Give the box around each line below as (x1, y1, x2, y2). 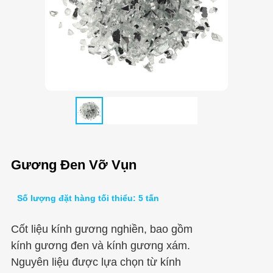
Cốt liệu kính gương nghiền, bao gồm (10, 222, 193, 235)
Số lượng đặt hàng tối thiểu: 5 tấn (16, 193, 159, 203)
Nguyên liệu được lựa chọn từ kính (10, 255, 181, 268)
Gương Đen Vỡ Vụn (10, 157, 136, 172)
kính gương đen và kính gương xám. (10, 239, 190, 252)
